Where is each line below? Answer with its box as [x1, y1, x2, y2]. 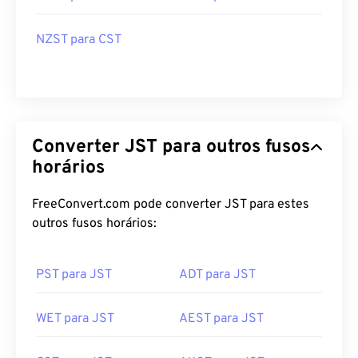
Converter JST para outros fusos [32, 136, 310, 159]
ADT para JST [179, 267, 256, 283]
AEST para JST [179, 311, 264, 327]
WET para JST [36, 311, 114, 327]
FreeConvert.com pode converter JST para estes [32, 197, 309, 213]
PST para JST [36, 267, 112, 283]
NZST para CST [36, 32, 121, 48]
